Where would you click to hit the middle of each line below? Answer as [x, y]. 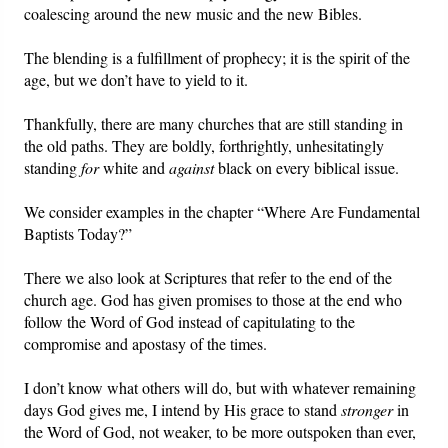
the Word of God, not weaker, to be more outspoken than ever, [220, 432]
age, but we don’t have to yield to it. [136, 80]
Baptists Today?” [78, 234]
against [192, 168]
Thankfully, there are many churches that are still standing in [214, 124]
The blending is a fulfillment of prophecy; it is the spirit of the [217, 58]
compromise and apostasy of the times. [146, 344]
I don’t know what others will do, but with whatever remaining [220, 388]
